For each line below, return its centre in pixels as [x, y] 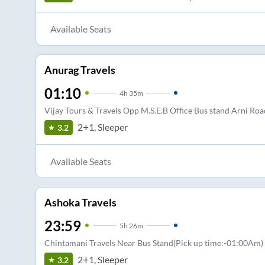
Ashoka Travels [80, 202]
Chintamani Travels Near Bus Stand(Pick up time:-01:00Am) [153, 243]
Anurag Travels [80, 70]
